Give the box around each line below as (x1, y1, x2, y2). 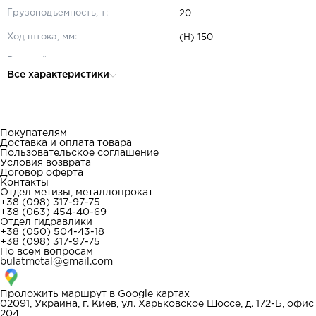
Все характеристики (7, 71, 109, 79)
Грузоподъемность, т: (7, 9, 108, 17)
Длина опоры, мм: (7, 81, 90, 89)
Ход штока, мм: (7, 33, 77, 41)
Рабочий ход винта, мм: (7, 57, 116, 65)
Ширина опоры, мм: (7, 105, 99, 113)
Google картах (118, 290, 190, 298)
